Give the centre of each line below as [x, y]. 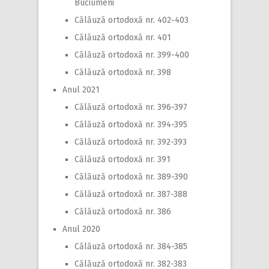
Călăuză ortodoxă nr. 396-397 [131, 107]
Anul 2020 [81, 229]
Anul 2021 [81, 89]
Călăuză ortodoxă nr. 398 [123, 72]
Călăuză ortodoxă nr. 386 [123, 211]
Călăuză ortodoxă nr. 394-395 [131, 124]
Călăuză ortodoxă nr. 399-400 [132, 55]
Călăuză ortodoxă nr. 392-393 [131, 142]
